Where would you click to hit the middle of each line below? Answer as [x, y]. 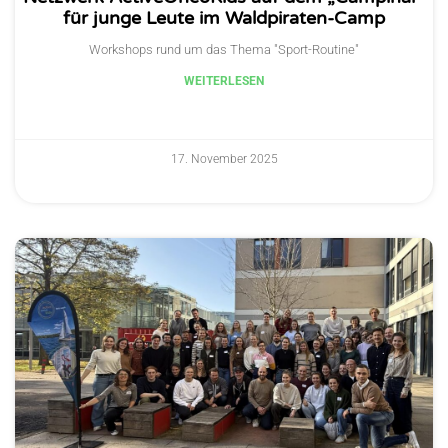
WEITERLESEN [224, 81]
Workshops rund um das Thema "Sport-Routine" [224, 50]
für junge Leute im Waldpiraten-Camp [224, 18]
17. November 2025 [224, 159]
